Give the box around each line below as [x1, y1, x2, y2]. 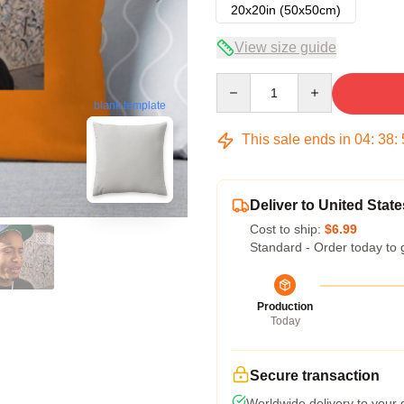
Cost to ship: [250, 222, 325, 236]
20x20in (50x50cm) [231, 3, 341, 17]
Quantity [216, 74, 263, 88]
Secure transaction [250, 368, 380, 383]
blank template [94, 99, 166, 113]
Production [257, 300, 313, 313]
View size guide [234, 40, 336, 55]
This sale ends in [238, 132, 354, 147]
